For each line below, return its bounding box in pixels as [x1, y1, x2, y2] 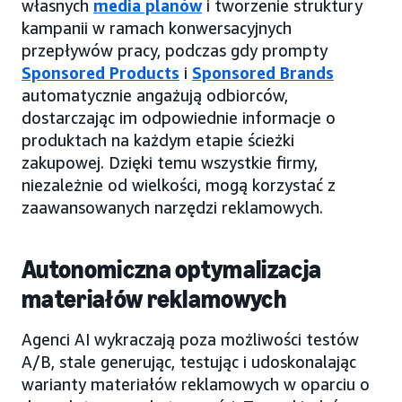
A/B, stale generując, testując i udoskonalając [22, 351, 356, 371]
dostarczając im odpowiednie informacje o [22, 107, 336, 127]
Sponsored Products [22, 62, 179, 83]
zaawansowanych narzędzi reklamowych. [22, 197, 323, 217]
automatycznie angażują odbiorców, [22, 84, 288, 105]
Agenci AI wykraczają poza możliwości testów [22, 328, 359, 349]
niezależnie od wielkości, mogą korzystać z [22, 174, 336, 195]
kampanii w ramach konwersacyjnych [22, 17, 292, 38]
